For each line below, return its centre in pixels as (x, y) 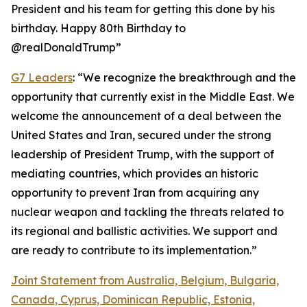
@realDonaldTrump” (66, 47)
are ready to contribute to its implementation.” (134, 250)
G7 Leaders (42, 77)
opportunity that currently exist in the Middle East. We (153, 97)
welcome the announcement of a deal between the (146, 116)
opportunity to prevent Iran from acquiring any (135, 193)
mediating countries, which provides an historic (135, 173)
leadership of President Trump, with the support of (143, 154)
